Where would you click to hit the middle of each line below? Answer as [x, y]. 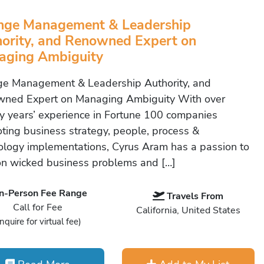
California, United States [188, 210]
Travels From [195, 196]
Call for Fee [38, 207]
